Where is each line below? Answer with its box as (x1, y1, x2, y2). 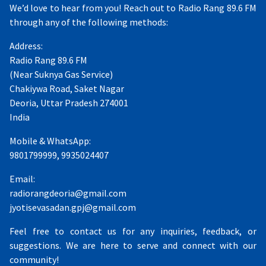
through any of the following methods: (9, 15, 168, 28)
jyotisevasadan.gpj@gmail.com (9, 201, 136, 213)
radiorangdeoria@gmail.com (9, 186, 126, 199)
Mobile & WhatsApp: (9, 134, 91, 147)
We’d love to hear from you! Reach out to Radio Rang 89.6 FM (9, 1, 256, 14)
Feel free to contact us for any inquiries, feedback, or (9, 224, 256, 237)
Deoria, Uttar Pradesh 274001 (9, 96, 128, 109)
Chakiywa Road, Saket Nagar (9, 82, 124, 94)
